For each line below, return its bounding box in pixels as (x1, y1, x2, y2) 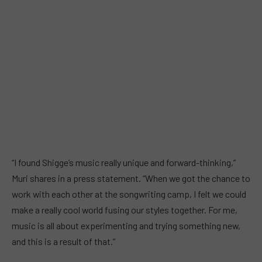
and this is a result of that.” (12, 236, 115, 247)
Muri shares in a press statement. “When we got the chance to (12, 173, 250, 184)
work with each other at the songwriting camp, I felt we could (12, 188, 246, 199)
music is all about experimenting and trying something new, (12, 220, 240, 231)
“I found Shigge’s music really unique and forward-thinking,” (12, 157, 236, 168)
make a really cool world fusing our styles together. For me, (12, 204, 237, 215)
